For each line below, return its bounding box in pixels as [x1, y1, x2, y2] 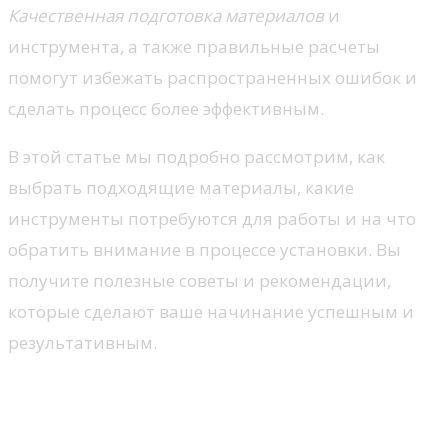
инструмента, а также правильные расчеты [8, 35, 380, 59]
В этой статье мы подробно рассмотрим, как [8, 145, 385, 169]
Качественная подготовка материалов [8, 4, 324, 28]
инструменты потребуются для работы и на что [8, 207, 416, 231]
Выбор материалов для [8, 377, 326, 412]
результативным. [8, 331, 157, 355]
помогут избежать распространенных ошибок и [8, 66, 417, 90]
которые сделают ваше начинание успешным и [8, 300, 414, 324]
